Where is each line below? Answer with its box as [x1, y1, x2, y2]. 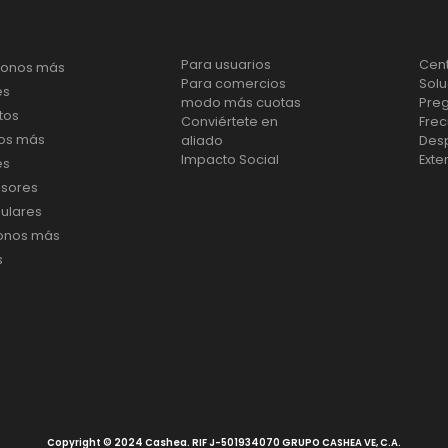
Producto [180, 36, 247, 54]
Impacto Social [180, 150, 279, 168]
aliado [180, 131, 223, 149]
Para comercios [180, 74, 286, 92]
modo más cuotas [180, 93, 301, 111]
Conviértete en [180, 112, 278, 130]
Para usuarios [180, 55, 271, 73]
